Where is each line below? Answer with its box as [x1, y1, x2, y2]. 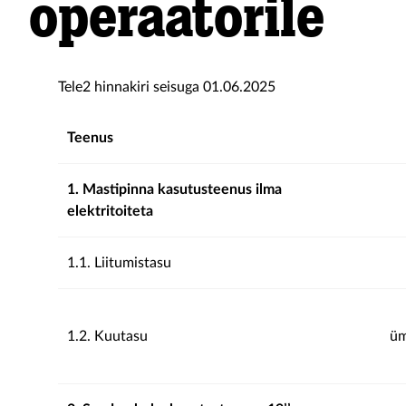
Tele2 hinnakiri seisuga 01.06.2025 [58, 80, 275, 94]
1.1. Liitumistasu [67, 256, 171, 270]
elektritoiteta [67, 204, 153, 218]
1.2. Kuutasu [67, 329, 148, 343]
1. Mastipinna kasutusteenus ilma [67, 182, 282, 197]
